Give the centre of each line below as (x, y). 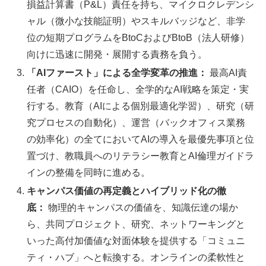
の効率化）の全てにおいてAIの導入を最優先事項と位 (141, 140)
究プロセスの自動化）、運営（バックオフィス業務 (136, 123)
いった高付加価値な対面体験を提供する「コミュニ (136, 241)
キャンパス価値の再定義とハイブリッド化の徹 (127, 191)
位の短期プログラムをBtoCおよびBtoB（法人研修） (138, 37)
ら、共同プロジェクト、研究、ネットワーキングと (136, 224)
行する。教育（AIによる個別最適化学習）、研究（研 (141, 106)
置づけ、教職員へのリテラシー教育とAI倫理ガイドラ (141, 156)
